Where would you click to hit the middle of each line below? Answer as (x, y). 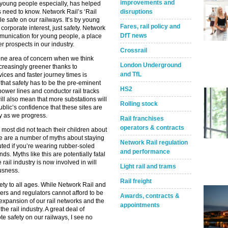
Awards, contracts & (150, 196)
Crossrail (134, 50)
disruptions (136, 12)
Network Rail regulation (154, 142)
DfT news (134, 36)
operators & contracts (152, 128)
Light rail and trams (148, 166)
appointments (140, 205)
